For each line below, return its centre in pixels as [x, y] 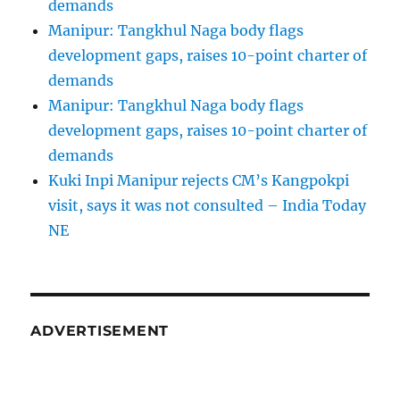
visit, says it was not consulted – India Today [208, 206]
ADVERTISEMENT [100, 331]
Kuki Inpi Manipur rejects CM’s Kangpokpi [199, 181]
